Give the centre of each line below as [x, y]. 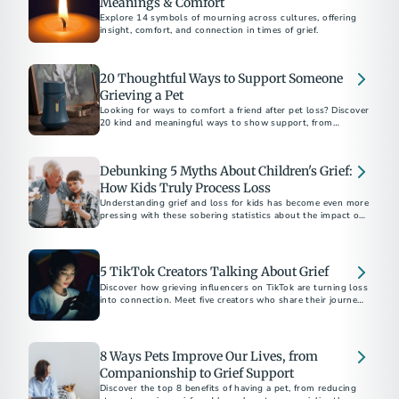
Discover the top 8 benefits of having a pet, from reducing [228, 388]
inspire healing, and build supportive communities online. [226, 313]
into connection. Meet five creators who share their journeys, [235, 300]
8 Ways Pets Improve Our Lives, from [209, 356]
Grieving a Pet [142, 95]
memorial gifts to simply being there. [182, 135]
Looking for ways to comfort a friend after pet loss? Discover [235, 110]
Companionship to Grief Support [197, 373]
